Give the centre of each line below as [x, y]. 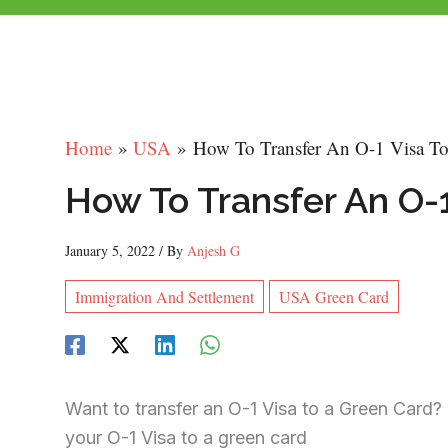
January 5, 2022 [112, 250]
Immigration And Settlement [164, 296]
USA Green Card [334, 296]
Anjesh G [213, 250]
